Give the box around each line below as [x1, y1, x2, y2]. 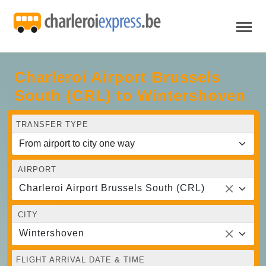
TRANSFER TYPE [16, 119, 88, 129]
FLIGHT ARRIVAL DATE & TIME [16, 255, 145, 264]
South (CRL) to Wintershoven [14, 86, 246, 104]
